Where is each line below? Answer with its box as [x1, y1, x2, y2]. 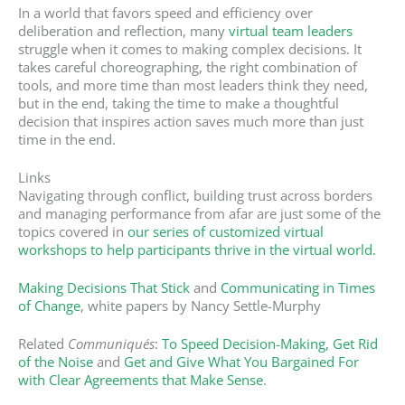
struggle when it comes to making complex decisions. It [18, 39, 362, 58]
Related [18, 334, 68, 353]
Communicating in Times [221, 278, 375, 297]
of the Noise [18, 352, 93, 371]
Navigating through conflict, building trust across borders [18, 185, 372, 204]
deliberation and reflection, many [18, 21, 229, 40]
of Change [18, 296, 80, 315]
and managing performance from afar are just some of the [18, 203, 381, 222]
